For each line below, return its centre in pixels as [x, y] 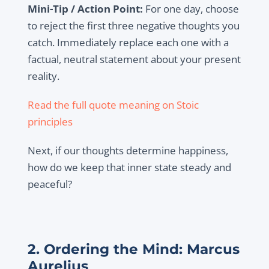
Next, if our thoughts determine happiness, [128, 151]
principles [50, 122]
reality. [43, 76]
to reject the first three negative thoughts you [133, 26]
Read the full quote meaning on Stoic [113, 105]
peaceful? [50, 184]
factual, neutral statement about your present [134, 59]
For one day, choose [192, 9]
